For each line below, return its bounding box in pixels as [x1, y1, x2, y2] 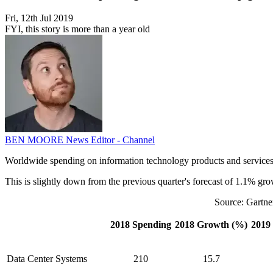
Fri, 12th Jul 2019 [5, 13, 73, 24]
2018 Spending [110, 219, 171, 230]
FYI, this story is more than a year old [5, 24, 150, 35]
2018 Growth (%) [175, 219, 247, 230]
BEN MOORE [5, 135, 66, 146]
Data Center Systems [7, 253, 87, 264]
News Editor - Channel [66, 135, 155, 146]
